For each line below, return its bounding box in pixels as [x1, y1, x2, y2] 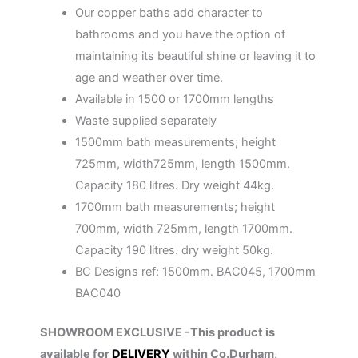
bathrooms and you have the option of [74, 27, 285, 42]
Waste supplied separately [74, 113, 217, 129]
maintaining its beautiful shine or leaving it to [74, 49, 316, 64]
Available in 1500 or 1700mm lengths [74, 92, 274, 107]
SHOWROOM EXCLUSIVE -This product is [40, 325, 275, 340]
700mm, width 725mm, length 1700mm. [74, 221, 292, 237]
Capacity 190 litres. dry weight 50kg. [74, 243, 273, 258]
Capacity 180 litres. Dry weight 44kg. [74, 178, 274, 193]
